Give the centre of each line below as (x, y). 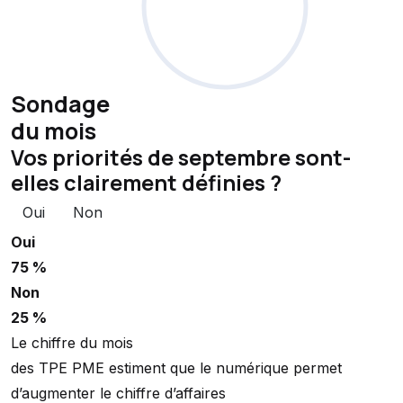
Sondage (60, 104)
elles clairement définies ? (146, 183)
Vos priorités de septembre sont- (181, 158)
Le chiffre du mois (72, 343)
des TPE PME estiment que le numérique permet (176, 368)
